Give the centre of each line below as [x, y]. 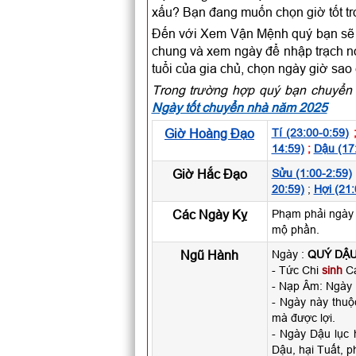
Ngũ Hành [209, 255]
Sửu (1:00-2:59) [311, 173]
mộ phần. [295, 230]
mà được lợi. [303, 318]
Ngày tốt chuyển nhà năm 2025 [239, 107]
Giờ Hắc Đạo [209, 174]
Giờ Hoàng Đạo [209, 133]
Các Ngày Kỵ [209, 215]
